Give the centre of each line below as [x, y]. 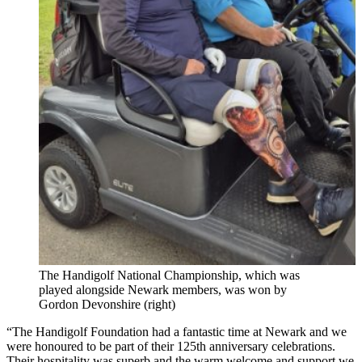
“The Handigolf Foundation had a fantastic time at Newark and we [177, 331]
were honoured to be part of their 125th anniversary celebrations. [171, 346]
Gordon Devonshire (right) [107, 304]
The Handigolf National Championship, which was [169, 275]
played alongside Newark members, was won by [163, 289]
